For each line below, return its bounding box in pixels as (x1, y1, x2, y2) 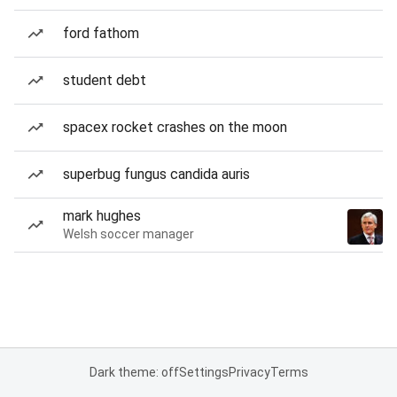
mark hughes (63, 207, 141, 224)
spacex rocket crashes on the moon (63, 119, 287, 136)
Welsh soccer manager (63, 227, 194, 241)
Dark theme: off (89, 365, 179, 379)
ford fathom (63, 25, 139, 42)
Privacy (228, 365, 270, 379)
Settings (178, 365, 229, 379)
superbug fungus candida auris (63, 166, 250, 183)
